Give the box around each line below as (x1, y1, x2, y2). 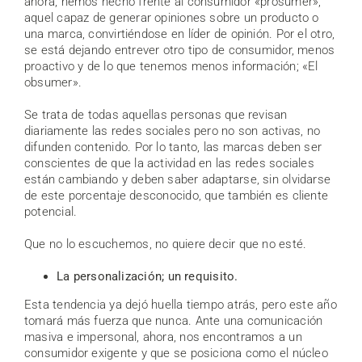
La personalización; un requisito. (57, 268, 238, 284)
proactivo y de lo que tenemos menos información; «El (24, 58, 318, 74)
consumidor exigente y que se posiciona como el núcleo (24, 345, 328, 360)
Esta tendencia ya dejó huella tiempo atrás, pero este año (24, 297, 337, 312)
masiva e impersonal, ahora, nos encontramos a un (24, 329, 302, 344)
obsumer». (24, 74, 82, 90)
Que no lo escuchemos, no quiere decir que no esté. (24, 236, 307, 251)
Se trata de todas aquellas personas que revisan (24, 107, 288, 122)
